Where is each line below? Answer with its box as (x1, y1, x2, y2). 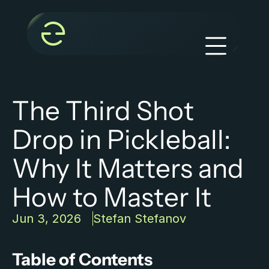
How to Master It (12, 181, 211, 213)
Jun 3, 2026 (12, 211, 81, 226)
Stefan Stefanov (93, 211, 186, 226)
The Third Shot (12, 94, 194, 127)
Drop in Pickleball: (12, 123, 231, 156)
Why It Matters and (12, 152, 244, 184)
